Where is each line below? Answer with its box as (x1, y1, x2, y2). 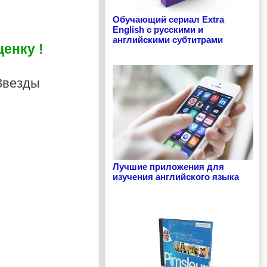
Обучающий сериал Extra (113, 14, 225, 25)
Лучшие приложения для (113, 161, 225, 172)
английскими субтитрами (113, 35, 223, 45)
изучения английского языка (113, 171, 240, 182)
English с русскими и (113, 24, 204, 35)
